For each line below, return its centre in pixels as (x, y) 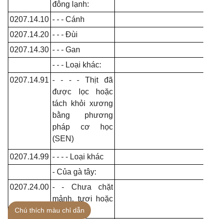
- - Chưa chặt (83, 187)
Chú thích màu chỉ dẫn (49, 210)
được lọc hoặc (83, 92)
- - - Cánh (68, 19)
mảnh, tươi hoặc (83, 199)
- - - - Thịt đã (83, 80)
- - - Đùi (65, 34)
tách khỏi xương (83, 103)
